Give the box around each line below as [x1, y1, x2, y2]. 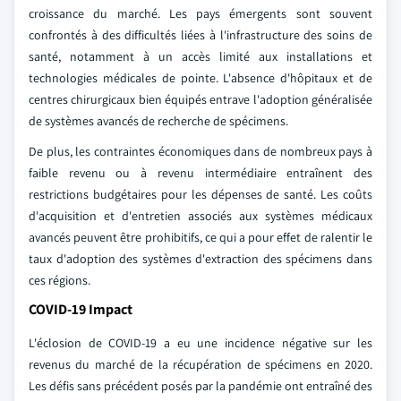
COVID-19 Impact [29, 300, 132, 319]
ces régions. [29, 272, 90, 288]
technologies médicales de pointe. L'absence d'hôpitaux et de [29, 70, 372, 86]
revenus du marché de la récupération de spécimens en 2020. [29, 356, 372, 372]
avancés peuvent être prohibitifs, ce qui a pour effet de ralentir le [29, 229, 372, 245]
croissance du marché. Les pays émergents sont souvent [29, 5, 372, 21]
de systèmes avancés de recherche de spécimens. [29, 113, 288, 129]
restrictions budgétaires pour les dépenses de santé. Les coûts [29, 186, 372, 202]
